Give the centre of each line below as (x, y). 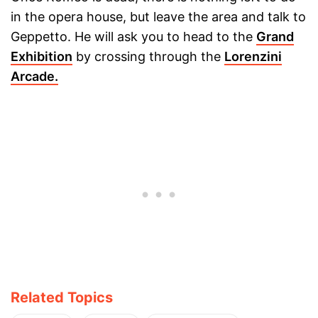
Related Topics (62, 297)
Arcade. (34, 76)
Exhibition (42, 56)
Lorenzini (253, 56)
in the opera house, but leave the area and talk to (158, 17)
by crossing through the (148, 56)
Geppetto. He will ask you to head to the (133, 37)
